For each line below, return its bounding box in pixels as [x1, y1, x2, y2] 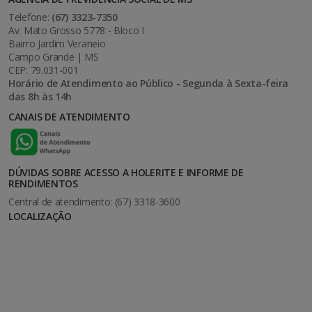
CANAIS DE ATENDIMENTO [8, 109, 130, 123]
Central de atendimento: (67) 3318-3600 [8, 194, 180, 208]
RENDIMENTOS [8, 176, 78, 190]
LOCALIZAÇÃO [8, 209, 72, 223]
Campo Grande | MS [8, 49, 99, 63]
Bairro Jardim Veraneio [8, 36, 106, 50]
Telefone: [8, 10, 52, 24]
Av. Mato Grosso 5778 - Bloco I [8, 23, 144, 37]
